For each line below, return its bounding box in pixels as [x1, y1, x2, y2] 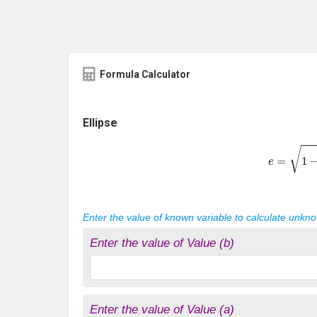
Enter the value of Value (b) [90, 236, 234, 250]
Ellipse [83, 116, 117, 129]
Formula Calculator [100, 69, 190, 80]
